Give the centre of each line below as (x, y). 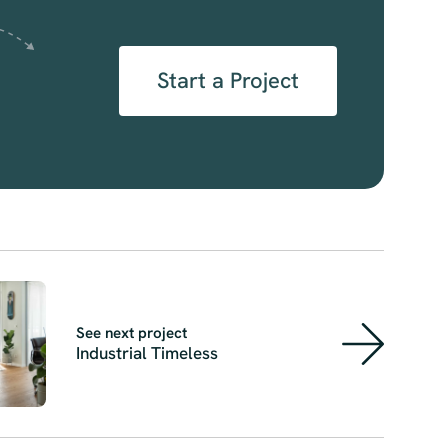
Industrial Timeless (147, 352)
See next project (132, 332)
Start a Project (227, 80)
